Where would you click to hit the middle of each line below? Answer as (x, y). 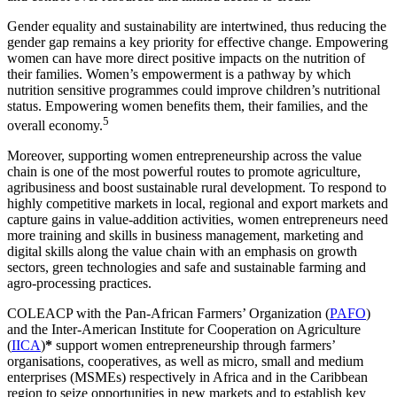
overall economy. (55, 126)
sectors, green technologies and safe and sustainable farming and (187, 268)
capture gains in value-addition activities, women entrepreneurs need (198, 220)
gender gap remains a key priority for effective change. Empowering (198, 42)
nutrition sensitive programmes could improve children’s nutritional (194, 90)
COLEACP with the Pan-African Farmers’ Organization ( (168, 314)
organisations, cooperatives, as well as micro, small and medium (185, 362)
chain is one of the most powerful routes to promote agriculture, (184, 172)
